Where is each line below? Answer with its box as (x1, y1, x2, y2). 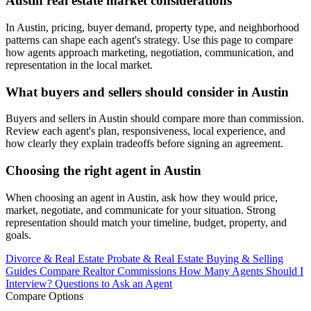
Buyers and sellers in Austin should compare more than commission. (6, 112, 304, 125)
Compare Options (6, 289, 83, 302)
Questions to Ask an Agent (55, 277, 172, 289)
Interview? (6, 277, 55, 289)
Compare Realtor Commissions (40, 264, 179, 277)
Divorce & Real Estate (6, 252, 107, 264)
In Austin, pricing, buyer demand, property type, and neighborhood (6, 21, 299, 33)
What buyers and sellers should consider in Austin (6, 84, 289, 99)
